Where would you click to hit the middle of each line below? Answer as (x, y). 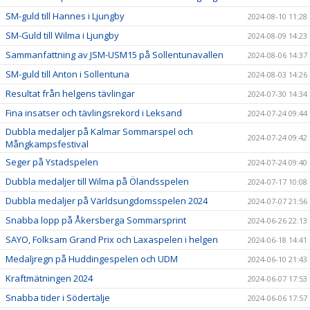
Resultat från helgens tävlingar (70, 93)
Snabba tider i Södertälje (58, 297)
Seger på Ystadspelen (52, 162)
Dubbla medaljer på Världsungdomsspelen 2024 (107, 200)
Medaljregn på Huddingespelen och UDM (92, 258)
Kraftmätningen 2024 (49, 278)
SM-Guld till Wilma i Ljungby (62, 35)
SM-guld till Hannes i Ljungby (65, 16)
